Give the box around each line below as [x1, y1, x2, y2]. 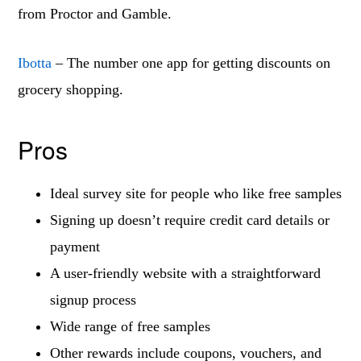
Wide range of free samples [50, 318, 211, 334]
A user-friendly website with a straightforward [50, 265, 322, 281]
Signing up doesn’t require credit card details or [50, 212, 330, 228]
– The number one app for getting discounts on [52, 55, 331, 71]
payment [50, 239, 101, 255]
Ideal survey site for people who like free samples [50, 185, 342, 201]
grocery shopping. [18, 81, 124, 98]
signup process [50, 292, 137, 308]
